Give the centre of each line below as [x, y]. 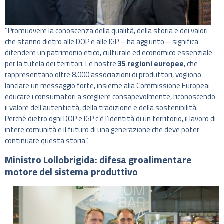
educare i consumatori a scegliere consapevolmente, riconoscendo [110, 97]
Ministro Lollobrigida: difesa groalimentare [98, 159]
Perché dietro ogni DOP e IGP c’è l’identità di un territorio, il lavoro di [110, 119]
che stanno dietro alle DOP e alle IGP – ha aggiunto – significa [102, 42]
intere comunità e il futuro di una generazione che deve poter [102, 130]
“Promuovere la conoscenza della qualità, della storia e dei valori [106, 31]
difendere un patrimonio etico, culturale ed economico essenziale [109, 53]
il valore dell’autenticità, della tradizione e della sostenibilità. [101, 108]
